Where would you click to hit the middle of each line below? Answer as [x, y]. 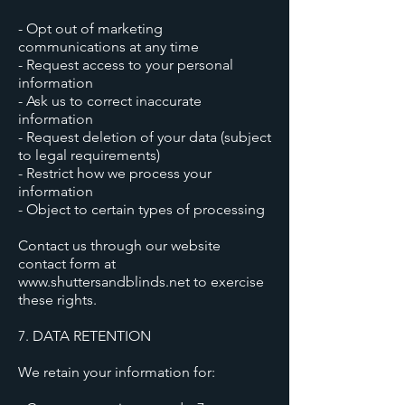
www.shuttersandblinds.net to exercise [141, 282]
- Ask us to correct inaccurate [110, 101]
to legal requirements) [89, 155]
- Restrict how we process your [115, 173]
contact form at [67, 264]
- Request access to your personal [126, 65]
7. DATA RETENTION [85, 336]
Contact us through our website [119, 245]
